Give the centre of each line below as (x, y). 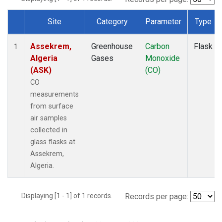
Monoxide (163, 58)
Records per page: (157, 196)
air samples (49, 118)
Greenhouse (112, 46)
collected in (49, 130)
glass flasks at (53, 142)
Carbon (157, 46)
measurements (55, 94)
